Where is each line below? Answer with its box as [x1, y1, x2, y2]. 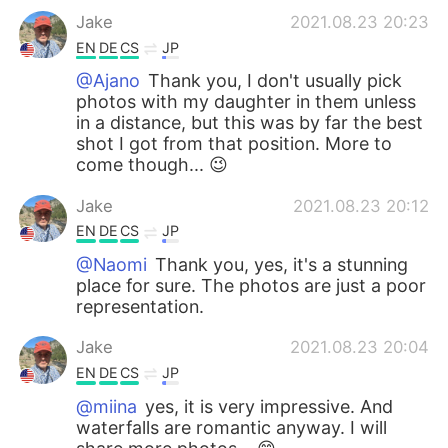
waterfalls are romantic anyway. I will [76, 416, 388, 438]
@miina [76, 395, 138, 417]
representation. [76, 296, 205, 318]
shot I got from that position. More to [76, 133, 393, 155]
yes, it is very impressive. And [140, 395, 394, 417]
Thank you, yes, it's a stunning [150, 254, 409, 276]
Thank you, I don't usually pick [143, 70, 403, 92]
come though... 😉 [76, 154, 229, 176]
